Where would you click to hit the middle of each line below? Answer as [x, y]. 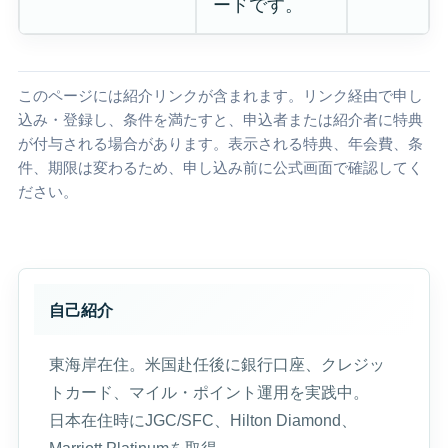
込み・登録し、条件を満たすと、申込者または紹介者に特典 [220, 119]
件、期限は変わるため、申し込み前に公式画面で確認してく [220, 167]
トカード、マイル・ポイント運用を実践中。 [208, 392]
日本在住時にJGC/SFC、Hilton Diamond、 [202, 420]
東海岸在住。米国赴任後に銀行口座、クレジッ [216, 364]
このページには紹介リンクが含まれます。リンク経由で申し [220, 95]
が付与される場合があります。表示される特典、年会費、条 [220, 143]
